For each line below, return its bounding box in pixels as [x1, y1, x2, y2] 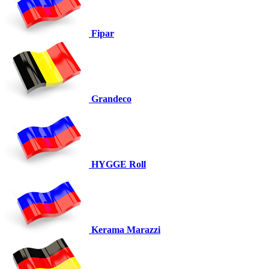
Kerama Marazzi [91, 225, 160, 235]
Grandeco [91, 94, 131, 104]
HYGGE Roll [91, 159, 146, 170]
